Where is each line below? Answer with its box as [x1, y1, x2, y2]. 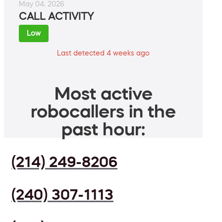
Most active [54, 84, 153, 103]
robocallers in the [31, 102, 176, 120]
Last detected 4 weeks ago [57, 50, 150, 57]
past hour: [61, 120, 145, 138]
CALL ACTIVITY [19, 11, 94, 22]
